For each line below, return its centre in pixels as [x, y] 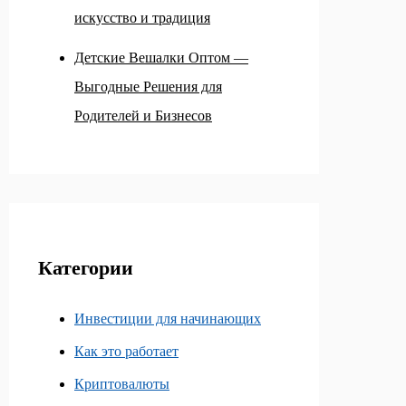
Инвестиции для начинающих [168, 319]
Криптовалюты [122, 384]
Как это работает [126, 351]
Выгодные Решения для [148, 86]
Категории [86, 267]
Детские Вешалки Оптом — [161, 57]
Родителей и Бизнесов [143, 115]
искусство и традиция [142, 17]
